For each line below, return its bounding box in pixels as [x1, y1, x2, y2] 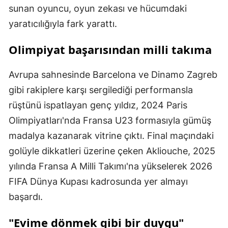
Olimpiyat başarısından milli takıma [9, 42, 212, 57]
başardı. [9, 191, 43, 202]
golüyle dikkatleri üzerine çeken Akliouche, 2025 [9, 146, 215, 156]
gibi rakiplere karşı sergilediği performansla [9, 84, 193, 95]
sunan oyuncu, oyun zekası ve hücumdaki [9, 3, 187, 14]
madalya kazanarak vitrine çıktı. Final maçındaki [9, 130, 214, 141]
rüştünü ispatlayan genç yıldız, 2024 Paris [9, 100, 187, 110]
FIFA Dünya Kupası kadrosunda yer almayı [9, 176, 188, 187]
